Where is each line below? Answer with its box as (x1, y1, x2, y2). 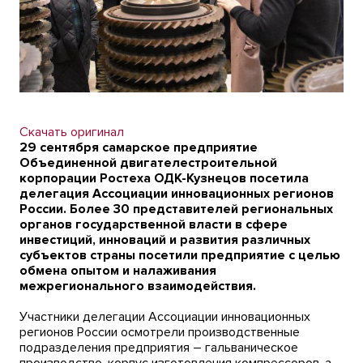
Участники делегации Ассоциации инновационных (19, 309, 310, 325)
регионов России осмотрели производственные (19, 324, 300, 340)
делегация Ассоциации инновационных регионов (19, 186, 334, 202)
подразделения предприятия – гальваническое (19, 340, 298, 356)
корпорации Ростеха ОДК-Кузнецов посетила (19, 170, 309, 186)
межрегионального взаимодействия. (19, 278, 256, 294)
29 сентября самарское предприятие (19, 139, 258, 156)
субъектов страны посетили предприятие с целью (19, 247, 340, 263)
